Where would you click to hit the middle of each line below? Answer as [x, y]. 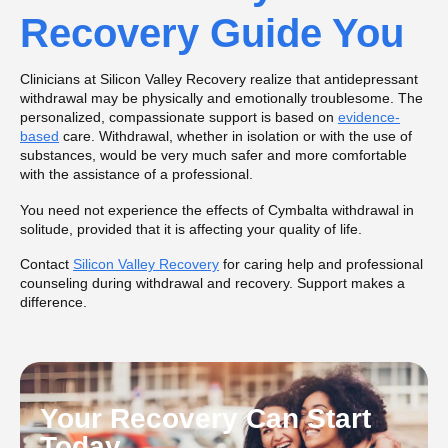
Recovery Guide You [212, 33]
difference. [53, 302]
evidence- [369, 116]
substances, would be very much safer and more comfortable [213, 154]
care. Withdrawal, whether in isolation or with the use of [235, 135]
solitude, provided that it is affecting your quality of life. [191, 228]
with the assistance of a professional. [136, 173]
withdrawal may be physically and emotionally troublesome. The [221, 97]
